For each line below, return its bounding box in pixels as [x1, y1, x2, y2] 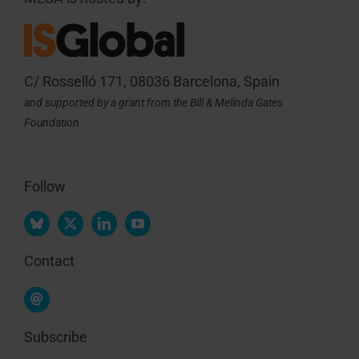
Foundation [23, 116, 79, 130]
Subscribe [23, 328, 87, 345]
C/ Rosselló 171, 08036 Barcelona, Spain [23, 73, 280, 91]
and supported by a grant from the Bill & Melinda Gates [23, 96, 283, 110]
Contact [23, 252, 75, 270]
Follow [23, 178, 66, 196]
